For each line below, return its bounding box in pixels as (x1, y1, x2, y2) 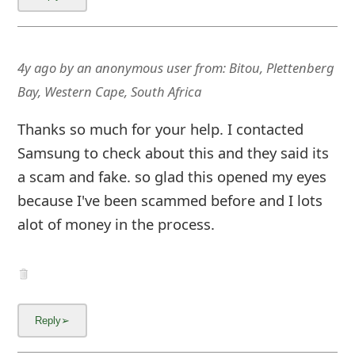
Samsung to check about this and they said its (17, 142, 329, 162)
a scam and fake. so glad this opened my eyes (17, 166, 326, 186)
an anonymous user (76, 59, 192, 78)
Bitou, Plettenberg (228, 59, 334, 78)
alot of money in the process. (17, 213, 215, 234)
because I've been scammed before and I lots (17, 189, 323, 210)
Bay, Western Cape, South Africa (17, 82, 201, 101)
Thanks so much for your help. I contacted (17, 118, 303, 139)
